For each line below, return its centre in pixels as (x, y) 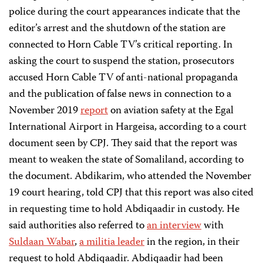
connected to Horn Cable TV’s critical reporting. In (121, 45)
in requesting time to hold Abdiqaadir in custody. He (124, 210)
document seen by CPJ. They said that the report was (123, 144)
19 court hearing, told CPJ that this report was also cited (131, 193)
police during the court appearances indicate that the (124, 12)
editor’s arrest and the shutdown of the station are (117, 29)
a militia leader (112, 242)
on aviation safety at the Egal (171, 111)
